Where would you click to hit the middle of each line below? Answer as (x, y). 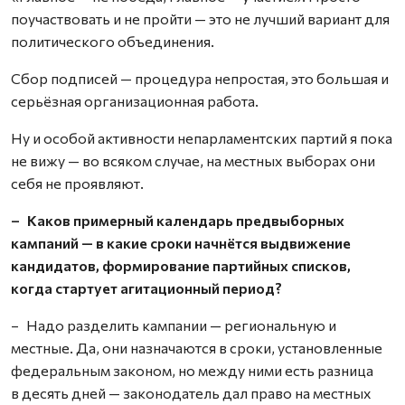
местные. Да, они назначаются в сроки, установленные (197, 348)
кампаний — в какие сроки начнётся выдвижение (181, 243)
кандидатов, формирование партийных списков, (181, 265)
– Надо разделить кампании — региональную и (174, 325)
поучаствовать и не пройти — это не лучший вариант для (200, 19)
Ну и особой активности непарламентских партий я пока (202, 138)
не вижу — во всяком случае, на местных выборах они (193, 160)
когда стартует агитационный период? (146, 288)
